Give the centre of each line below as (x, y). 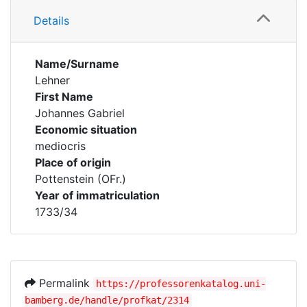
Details (51, 21)
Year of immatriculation (97, 195)
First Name (64, 97)
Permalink (64, 283)
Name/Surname (77, 64)
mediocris (60, 146)
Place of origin (73, 162)
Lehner (52, 80)
